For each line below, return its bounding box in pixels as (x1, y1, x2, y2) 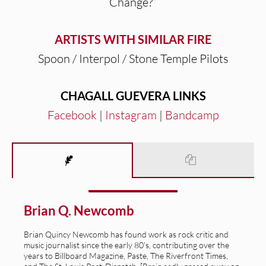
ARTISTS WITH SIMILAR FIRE (55, 31, 211, 46)
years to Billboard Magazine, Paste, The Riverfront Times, (24, 250, 228, 261)
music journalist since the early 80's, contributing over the (24, 239, 229, 250)
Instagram (104, 107, 157, 122)
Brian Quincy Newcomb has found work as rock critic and (24, 229, 229, 239)
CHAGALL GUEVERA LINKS (60, 88, 206, 103)
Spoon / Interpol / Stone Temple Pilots (37, 50, 229, 66)
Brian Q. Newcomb (24, 202, 134, 218)
